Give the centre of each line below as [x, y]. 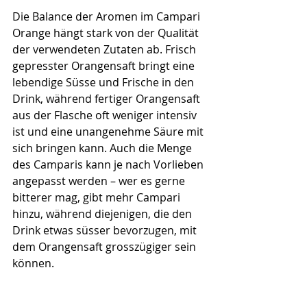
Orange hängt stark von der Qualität [107, 33]
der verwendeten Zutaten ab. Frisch [106, 50]
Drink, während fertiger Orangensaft [108, 99]
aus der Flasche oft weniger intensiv [106, 115]
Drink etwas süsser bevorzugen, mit [106, 231]
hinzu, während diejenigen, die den [103, 214]
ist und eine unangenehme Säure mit [109, 132]
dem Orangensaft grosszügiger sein [106, 247]
